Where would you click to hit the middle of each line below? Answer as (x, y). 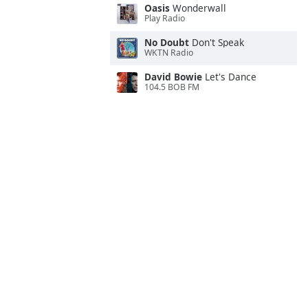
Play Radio (165, 19)
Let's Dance (229, 77)
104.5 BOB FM (172, 87)
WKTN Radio (169, 53)
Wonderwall (198, 8)
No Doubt (167, 42)
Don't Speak (217, 42)
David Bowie (173, 77)
